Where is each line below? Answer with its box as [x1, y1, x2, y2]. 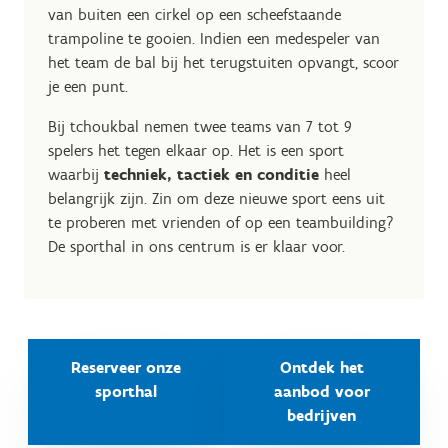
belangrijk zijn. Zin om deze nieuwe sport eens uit [48, 189, 385, 209]
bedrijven [287, 406, 357, 426]
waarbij [48, 165, 104, 185]
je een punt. [48, 77, 128, 97]
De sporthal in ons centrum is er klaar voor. [48, 237, 350, 257]
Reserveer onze [71, 358, 182, 378]
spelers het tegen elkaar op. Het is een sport [48, 141, 344, 161]
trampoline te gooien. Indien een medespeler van [48, 29, 380, 49]
